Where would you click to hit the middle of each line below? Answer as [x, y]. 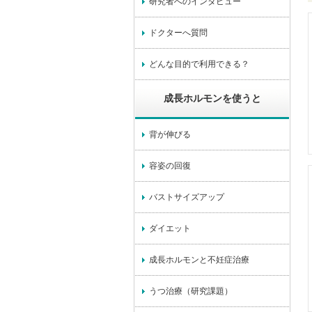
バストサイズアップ [187, 197]
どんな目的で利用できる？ [199, 64]
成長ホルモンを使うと [212, 99]
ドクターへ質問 [178, 33]
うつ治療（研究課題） [191, 291]
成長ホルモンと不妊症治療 [199, 260]
